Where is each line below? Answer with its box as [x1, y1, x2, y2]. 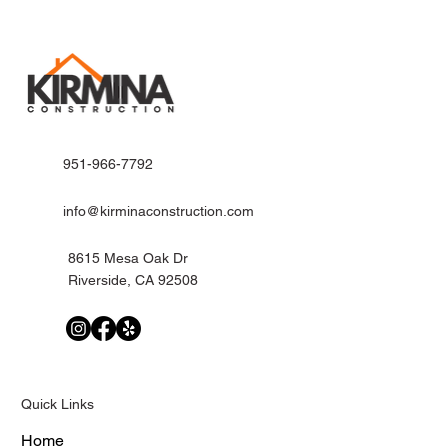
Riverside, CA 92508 [67, 272, 198, 289]
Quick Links [20, 395, 94, 412]
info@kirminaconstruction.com [63, 203, 255, 220]
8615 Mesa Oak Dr [67, 250, 188, 267]
